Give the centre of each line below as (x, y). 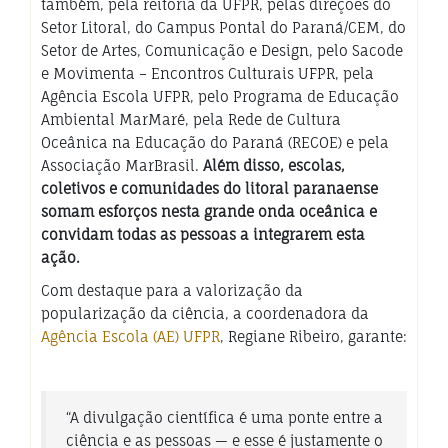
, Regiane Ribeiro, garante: (313, 337)
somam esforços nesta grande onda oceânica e (209, 212)
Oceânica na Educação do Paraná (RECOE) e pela (215, 143)
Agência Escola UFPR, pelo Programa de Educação (220, 97)
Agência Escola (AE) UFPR (130, 337)
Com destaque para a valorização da (172, 291)
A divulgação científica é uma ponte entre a (226, 418)
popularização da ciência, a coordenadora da (205, 314)
